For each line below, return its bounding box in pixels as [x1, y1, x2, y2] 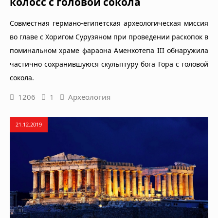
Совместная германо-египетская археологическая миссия [10, 18, 208, 28]
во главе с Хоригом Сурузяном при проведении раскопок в [10, 32, 208, 41]
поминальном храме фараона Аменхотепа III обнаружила [10, 45, 208, 55]
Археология [68, 91, 110, 102]
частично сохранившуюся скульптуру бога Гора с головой [10, 59, 208, 69]
